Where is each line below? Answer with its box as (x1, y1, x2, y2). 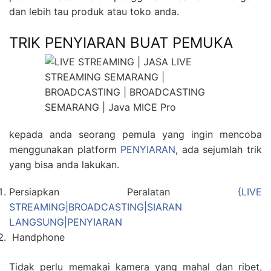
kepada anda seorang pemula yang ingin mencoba (9, 128, 262, 141)
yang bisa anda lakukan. (9, 158, 119, 171)
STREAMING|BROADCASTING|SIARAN (9, 201, 182, 214)
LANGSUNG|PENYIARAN (9, 216, 122, 229)
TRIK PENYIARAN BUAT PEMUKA (9, 34, 233, 52)
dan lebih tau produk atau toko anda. (9, 5, 179, 18)
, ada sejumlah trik (175, 143, 263, 156)
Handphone (9, 231, 65, 244)
